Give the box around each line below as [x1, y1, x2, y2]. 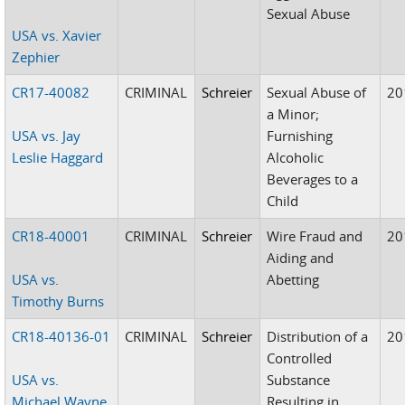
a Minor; [267, 104, 320, 123]
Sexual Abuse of [267, 82, 367, 101]
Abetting [267, 269, 320, 288]
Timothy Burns [12, 291, 105, 310]
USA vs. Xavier [12, 25, 102, 44]
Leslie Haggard [12, 147, 104, 166]
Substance [267, 370, 331, 389]
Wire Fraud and [267, 226, 363, 245]
